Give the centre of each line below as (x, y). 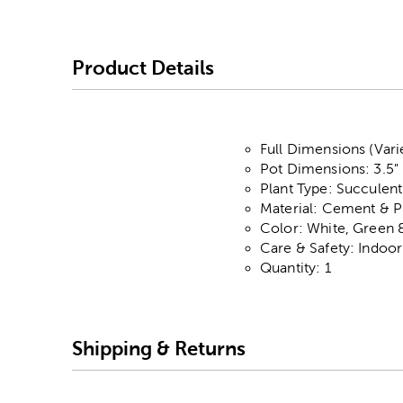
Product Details (143, 67)
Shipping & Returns (159, 348)
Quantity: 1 (296, 268)
